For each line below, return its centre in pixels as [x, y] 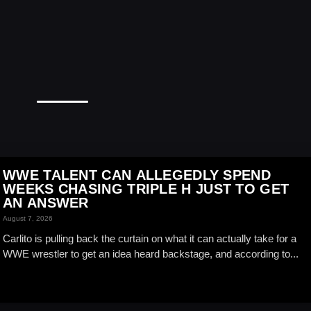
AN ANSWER [46, 203]
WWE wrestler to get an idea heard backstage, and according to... [151, 254]
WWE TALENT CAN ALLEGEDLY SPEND [137, 175]
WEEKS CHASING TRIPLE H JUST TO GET [146, 189]
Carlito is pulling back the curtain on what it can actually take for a [150, 238]
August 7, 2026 [28, 218]
